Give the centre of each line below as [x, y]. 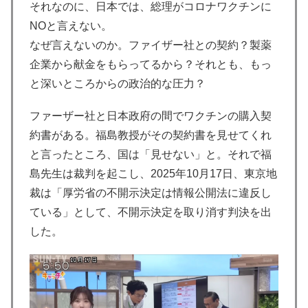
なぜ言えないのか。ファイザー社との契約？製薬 [151, 45]
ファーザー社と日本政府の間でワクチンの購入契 [151, 115]
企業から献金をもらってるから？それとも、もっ [151, 64]
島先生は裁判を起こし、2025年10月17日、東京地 [153, 173]
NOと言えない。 [71, 25]
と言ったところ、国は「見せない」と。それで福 [151, 154]
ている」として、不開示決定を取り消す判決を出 [151, 212]
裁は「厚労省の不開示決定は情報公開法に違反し [151, 192]
